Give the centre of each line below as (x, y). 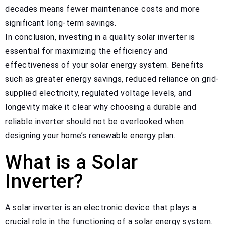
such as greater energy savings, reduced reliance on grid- (112, 79)
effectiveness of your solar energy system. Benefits (104, 65)
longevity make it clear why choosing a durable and (101, 107)
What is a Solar (72, 162)
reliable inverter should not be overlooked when (95, 121)
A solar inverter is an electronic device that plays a (101, 207)
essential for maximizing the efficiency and (86, 51)
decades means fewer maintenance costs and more (102, 9)
